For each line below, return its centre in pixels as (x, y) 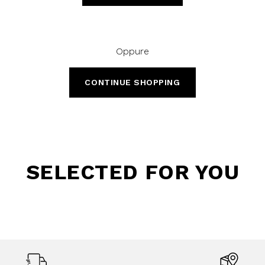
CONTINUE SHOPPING (132, 82)
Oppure (132, 51)
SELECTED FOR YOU (132, 172)
